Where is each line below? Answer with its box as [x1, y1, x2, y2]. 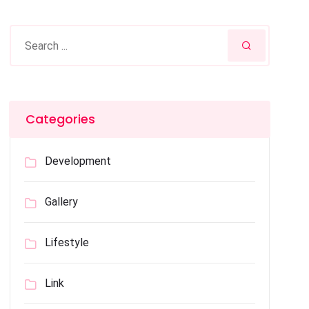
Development [45, 154, 112, 168]
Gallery [45, 195, 79, 208]
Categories [26, 110, 96, 128]
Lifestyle [45, 236, 90, 249]
